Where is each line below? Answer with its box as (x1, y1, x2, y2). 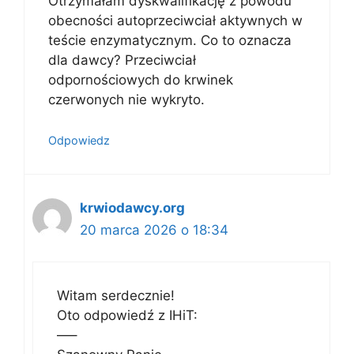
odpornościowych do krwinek (48, 72, 233, 88)
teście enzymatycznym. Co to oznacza (48, 32, 292, 48)
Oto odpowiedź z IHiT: (57, 307, 198, 323)
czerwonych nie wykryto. (48, 92, 205, 107)
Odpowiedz (48, 133, 110, 147)
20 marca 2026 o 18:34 (80, 221, 228, 238)
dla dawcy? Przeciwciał (48, 52, 196, 68)
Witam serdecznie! (57, 288, 175, 303)
